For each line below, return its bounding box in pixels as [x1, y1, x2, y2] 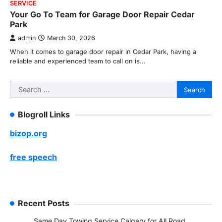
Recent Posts [18, 198, 69, 209]
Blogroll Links [18, 110, 70, 120]
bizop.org [10, 128, 47, 139]
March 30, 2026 [47, 34, 95, 42]
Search [9, 81, 35, 92]
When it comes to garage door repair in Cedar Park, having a [10, 48, 196, 56]
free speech [10, 152, 57, 163]
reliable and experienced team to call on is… [10, 57, 145, 65]
